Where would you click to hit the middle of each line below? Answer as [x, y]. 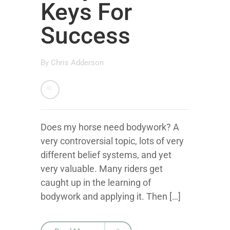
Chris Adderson [77, 62]
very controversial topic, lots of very [112, 141]
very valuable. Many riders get [102, 168]
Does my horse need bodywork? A [110, 127]
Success [85, 35]
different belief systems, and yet [106, 155]
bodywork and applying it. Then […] [111, 196]
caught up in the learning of [96, 182]
